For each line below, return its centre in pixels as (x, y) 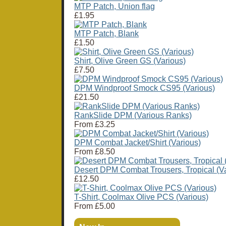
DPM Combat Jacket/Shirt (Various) (137, 143)
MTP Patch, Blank (106, 34)
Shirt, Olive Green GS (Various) (130, 61)
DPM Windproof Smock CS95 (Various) (145, 88)
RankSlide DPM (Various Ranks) (133, 116)
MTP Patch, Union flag (115, 7)
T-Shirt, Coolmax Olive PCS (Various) (141, 197)
